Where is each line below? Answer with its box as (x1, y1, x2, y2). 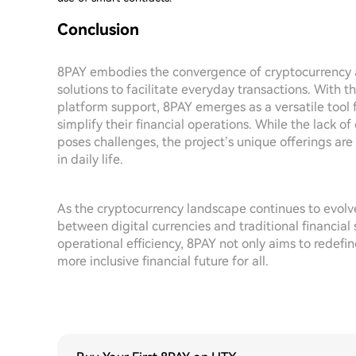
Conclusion (57, 20, 139, 39)
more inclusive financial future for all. (57, 253, 269, 269)
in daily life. (57, 152, 123, 167)
